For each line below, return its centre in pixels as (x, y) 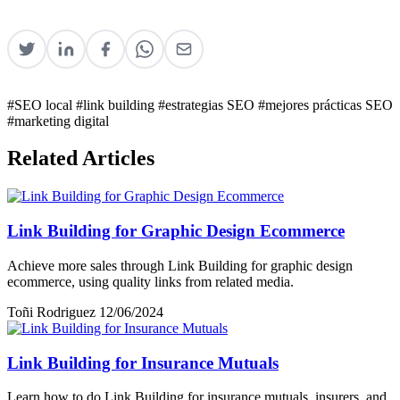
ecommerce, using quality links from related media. (150, 281)
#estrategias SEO (208, 104)
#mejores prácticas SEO (325, 104)
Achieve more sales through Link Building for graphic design (180, 265)
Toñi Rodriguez (51, 312)
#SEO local (42, 104)
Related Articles (81, 158)
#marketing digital (58, 121)
